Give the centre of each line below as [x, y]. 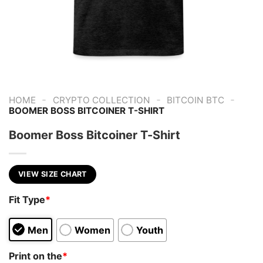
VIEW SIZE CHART [53, 174]
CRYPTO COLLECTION [101, 100]
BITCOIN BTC [196, 100]
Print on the [36, 256]
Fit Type [27, 200]
